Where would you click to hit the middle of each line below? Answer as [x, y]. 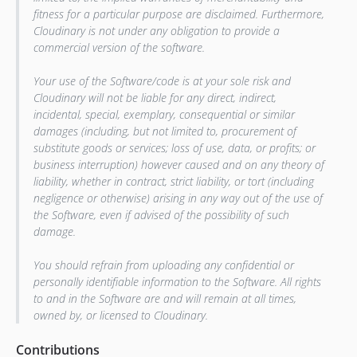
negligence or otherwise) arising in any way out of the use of [178, 198]
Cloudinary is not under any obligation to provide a [156, 30]
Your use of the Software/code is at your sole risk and [162, 80]
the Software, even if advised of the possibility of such [161, 214]
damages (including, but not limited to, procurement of [165, 131]
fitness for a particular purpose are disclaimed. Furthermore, [178, 14]
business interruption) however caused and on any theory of [178, 164]
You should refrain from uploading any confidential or [163, 265]
